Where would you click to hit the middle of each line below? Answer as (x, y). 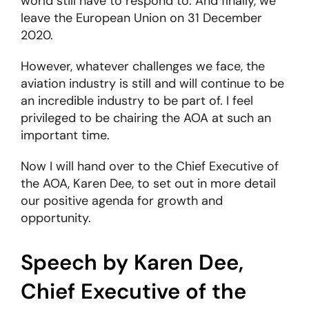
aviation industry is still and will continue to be (152, 84)
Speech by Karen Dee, (132, 263)
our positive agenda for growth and (121, 201)
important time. (65, 136)
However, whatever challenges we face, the (142, 67)
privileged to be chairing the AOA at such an (146, 118)
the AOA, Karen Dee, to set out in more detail (148, 184)
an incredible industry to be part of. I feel (137, 101)
